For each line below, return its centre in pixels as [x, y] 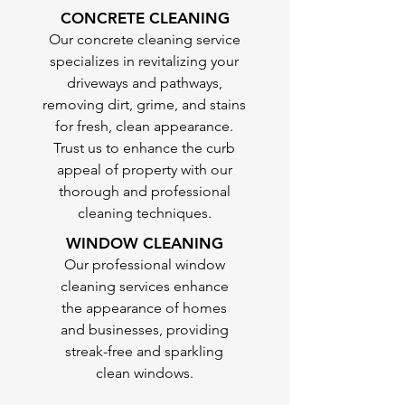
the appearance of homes [144, 308]
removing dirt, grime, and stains [144, 104]
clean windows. [144, 373]
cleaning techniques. [144, 213]
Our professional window [144, 264]
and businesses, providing [144, 330]
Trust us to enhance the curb [144, 148]
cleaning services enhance [144, 286]
